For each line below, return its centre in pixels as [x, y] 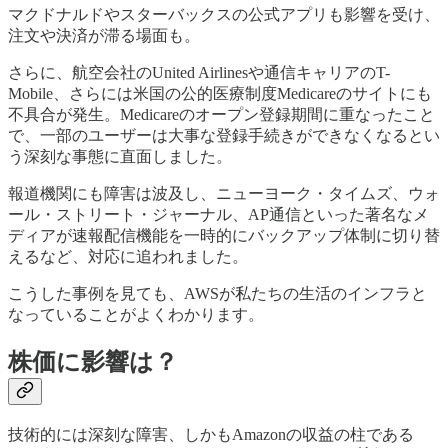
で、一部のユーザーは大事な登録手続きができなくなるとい [224, 135]
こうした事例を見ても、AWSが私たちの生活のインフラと [217, 293]
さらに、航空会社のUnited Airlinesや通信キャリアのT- [199, 72]
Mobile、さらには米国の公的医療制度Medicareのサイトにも [220, 93]
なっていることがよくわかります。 [136, 314]
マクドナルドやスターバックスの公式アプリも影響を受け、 [224, 14]
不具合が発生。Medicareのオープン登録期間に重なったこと [221, 114]
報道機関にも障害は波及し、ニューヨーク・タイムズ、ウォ [224, 193]
